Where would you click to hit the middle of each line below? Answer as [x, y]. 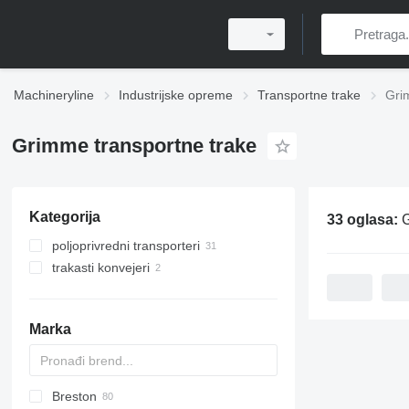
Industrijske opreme [176, 95]
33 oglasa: [364, 220]
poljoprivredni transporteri [126, 246]
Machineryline [54, 95]
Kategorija [64, 217]
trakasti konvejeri [100, 267]
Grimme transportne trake [134, 146]
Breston [74, 396]
